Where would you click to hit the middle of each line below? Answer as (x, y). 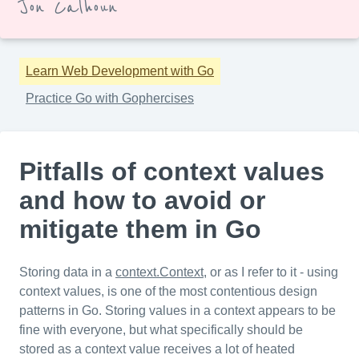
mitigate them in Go (140, 229)
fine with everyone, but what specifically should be (161, 330)
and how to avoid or (142, 200)
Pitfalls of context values (172, 171)
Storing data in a (67, 272)
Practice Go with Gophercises (110, 98)
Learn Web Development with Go (120, 71)
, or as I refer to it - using (271, 272)
